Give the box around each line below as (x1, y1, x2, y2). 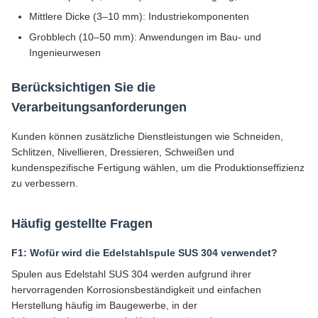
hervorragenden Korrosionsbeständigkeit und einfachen (11, 284, 261, 295)
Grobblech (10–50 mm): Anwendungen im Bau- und (29, 31, 261, 43)
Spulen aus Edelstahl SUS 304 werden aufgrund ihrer (11, 268, 251, 280)
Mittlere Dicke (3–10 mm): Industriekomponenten (29, 11, 249, 22)
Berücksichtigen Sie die (11, 80, 155, 94)
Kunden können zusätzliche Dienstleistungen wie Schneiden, (11, 131, 283, 142)
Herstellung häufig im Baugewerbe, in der (11, 300, 197, 311)
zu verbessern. (11, 177, 78, 189)
